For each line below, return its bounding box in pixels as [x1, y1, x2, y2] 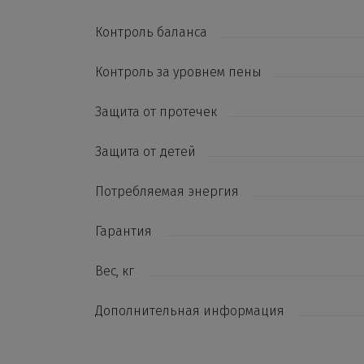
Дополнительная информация [95, 303, 284, 318]
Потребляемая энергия [95, 184, 239, 199]
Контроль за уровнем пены [95, 64, 262, 80]
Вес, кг [95, 263, 134, 279]
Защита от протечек [95, 104, 217, 119]
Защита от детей [95, 144, 196, 159]
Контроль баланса [95, 24, 207, 40]
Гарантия [95, 223, 152, 239]
